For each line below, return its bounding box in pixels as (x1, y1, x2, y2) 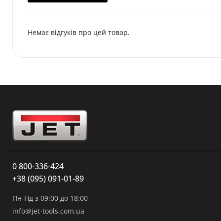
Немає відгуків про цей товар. (28, 28, 130, 37)
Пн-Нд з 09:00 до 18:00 (12, 193, 88, 203)
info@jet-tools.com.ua (12, 206, 84, 216)
